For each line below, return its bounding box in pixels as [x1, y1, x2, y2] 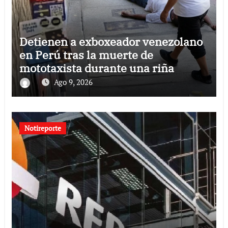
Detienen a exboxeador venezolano [19, 34, 203, 49]
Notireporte [24, 123, 61, 133]
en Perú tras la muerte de [19, 47, 153, 63]
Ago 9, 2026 [53, 77, 93, 88]
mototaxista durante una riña [19, 61, 174, 76]
